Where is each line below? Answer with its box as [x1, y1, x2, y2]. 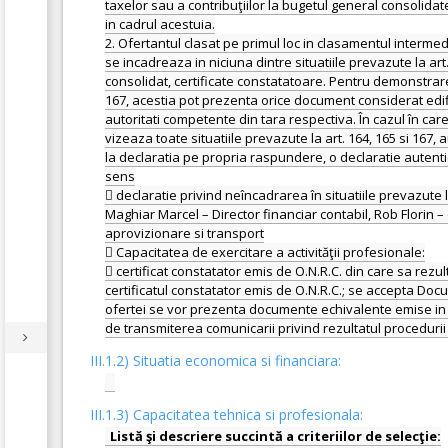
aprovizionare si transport [105, 224, 264, 242]
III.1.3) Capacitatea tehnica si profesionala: [90, 405, 363, 424]
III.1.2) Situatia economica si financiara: [90, 351, 341, 370]
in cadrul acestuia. [105, 15, 215, 33]
